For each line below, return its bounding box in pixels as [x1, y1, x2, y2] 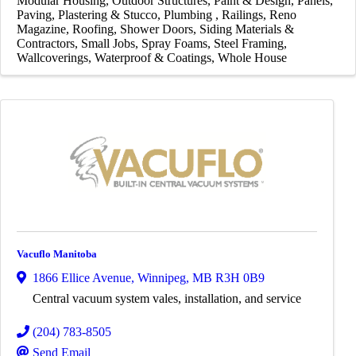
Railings [222, 8, 263, 22]
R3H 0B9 [215, 270, 265, 284]
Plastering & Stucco [58, 8, 157, 22]
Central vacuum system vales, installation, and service [33, 291, 301, 305]
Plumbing [164, 8, 215, 22]
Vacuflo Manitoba [17, 248, 97, 261]
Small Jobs [81, 37, 135, 51]
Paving [17, 8, 52, 22]
